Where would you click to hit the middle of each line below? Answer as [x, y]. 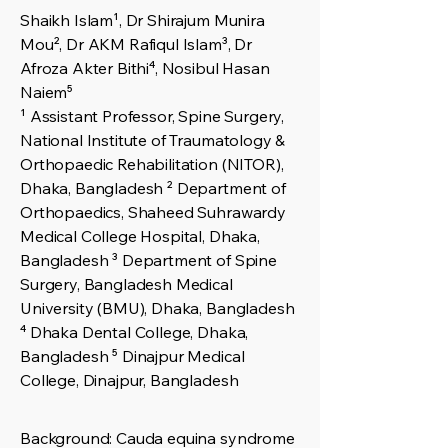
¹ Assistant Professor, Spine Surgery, [152, 116]
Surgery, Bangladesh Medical [126, 284]
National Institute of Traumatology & [153, 140]
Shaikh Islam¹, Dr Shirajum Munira [142, 20]
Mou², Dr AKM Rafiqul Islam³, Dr [136, 44]
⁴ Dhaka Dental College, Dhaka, [134, 332]
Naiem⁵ [47, 92]
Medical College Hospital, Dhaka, [140, 236]
